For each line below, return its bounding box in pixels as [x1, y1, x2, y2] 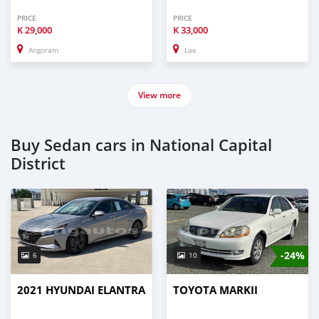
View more [138, 88, 181, 101]
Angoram [28, 45, 58, 55]
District [11, 152, 66, 174]
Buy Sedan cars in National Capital [11, 134, 272, 156]
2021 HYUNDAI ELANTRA [17, 282, 145, 298]
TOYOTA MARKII [173, 282, 258, 298]
